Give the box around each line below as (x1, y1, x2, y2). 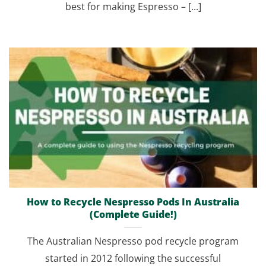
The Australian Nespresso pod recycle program (27, 235, 239, 248)
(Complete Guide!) (89, 208, 177, 221)
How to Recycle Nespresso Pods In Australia (27, 195, 239, 209)
